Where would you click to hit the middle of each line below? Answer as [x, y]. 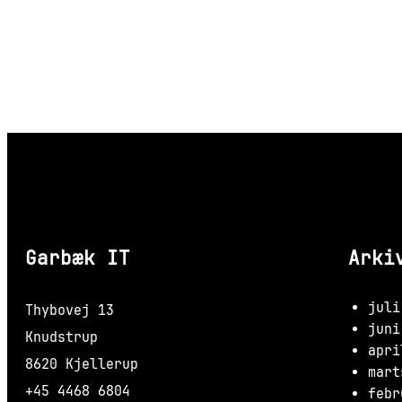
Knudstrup [61, 337]
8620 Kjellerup [82, 364]
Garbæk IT [78, 258]
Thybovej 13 [70, 310]
